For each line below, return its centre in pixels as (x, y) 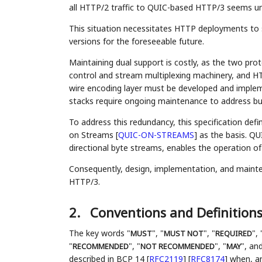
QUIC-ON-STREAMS (156, 135)
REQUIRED (233, 234)
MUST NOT (183, 234)
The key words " (99, 233)
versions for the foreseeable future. (136, 42)
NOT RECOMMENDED (177, 247)
